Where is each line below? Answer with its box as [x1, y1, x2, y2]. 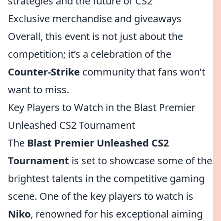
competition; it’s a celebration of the [8, 47, 171, 61]
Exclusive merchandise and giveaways [8, 12, 182, 25]
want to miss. [8, 83, 69, 96]
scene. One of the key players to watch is [8, 189, 193, 203]
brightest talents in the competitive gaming [8, 172, 205, 185]
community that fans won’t [80, 65, 205, 78]
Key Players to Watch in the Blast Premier [8, 101, 195, 114]
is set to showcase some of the [69, 154, 212, 167]
